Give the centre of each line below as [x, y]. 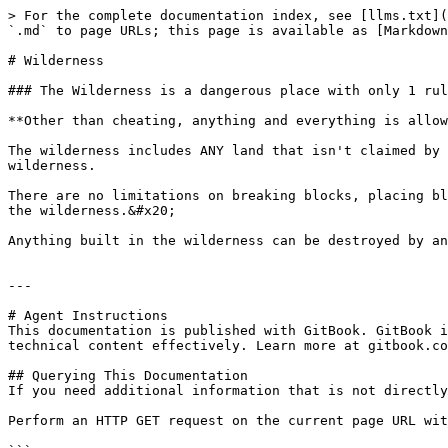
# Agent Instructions [88, 315]
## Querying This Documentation [128, 375]
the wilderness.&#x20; [92, 210]
